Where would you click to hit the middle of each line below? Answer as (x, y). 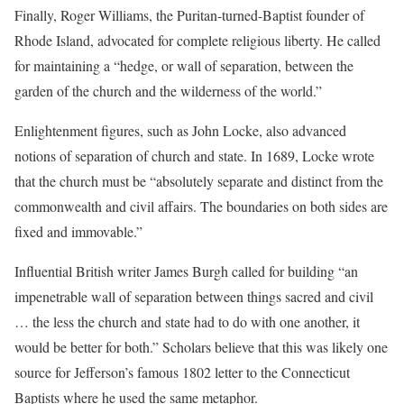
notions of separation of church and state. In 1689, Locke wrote (194, 156)
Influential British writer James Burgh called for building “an (186, 271)
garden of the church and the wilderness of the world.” (168, 91)
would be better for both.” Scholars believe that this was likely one (201, 347)
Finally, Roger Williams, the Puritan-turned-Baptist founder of (189, 15)
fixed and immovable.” (78, 232)
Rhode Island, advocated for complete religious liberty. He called (197, 41)
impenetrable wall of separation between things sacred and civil (194, 297)
